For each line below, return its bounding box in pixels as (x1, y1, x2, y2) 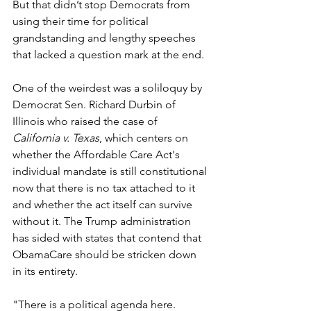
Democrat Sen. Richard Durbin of (12, 98, 178, 112)
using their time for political (12, 15, 151, 28)
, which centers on (99, 131, 191, 145)
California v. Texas (12, 131, 99, 145)
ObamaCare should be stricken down (12, 248, 199, 262)
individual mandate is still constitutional (12, 165, 210, 178)
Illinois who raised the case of (12, 115, 160, 128)
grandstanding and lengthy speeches (12, 31, 199, 45)
